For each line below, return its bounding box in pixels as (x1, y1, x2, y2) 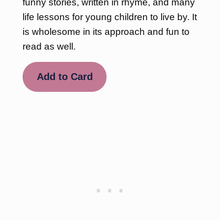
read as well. (22, 41, 76, 52)
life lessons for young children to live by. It (22, 11, 197, 22)
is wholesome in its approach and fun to (22, 26, 190, 37)
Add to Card (36, 71, 93, 82)
